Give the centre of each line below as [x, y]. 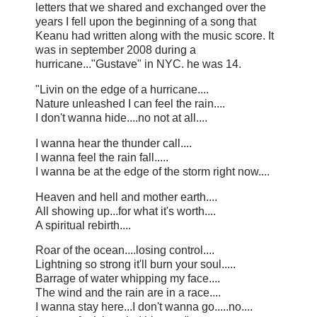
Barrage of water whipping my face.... [128, 279]
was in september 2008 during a [116, 50]
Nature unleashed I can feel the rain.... [130, 103]
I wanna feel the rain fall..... [102, 157]
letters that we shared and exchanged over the [151, 8]
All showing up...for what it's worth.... [126, 211]
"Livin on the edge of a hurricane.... [122, 89]
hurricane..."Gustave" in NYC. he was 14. [140, 64]
